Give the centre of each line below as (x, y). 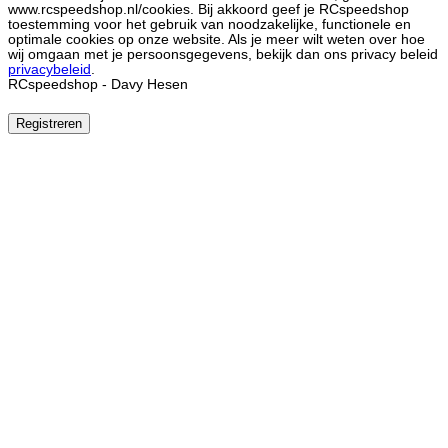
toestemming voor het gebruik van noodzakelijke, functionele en (209, 25)
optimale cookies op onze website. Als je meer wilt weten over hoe (216, 40)
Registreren (49, 123)
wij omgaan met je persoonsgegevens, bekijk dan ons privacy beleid (223, 55)
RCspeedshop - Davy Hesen (98, 85)
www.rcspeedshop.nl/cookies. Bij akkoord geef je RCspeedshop (208, 10)
